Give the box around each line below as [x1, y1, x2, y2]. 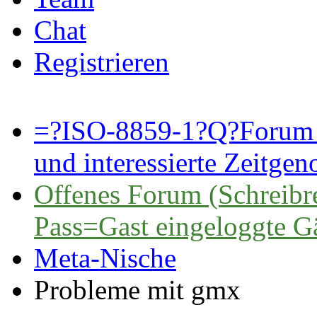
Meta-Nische [34, 242, 176, 273]
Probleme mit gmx [34, 274, 241, 305]
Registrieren [34, 46, 169, 77]
